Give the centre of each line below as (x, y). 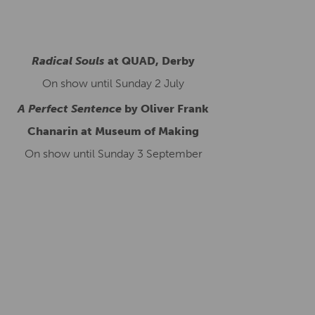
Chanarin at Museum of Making (113, 131)
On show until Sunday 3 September (113, 154)
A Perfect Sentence (70, 109)
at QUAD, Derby (150, 61)
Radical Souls (68, 61)
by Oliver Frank (165, 109)
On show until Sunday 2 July (113, 83)
